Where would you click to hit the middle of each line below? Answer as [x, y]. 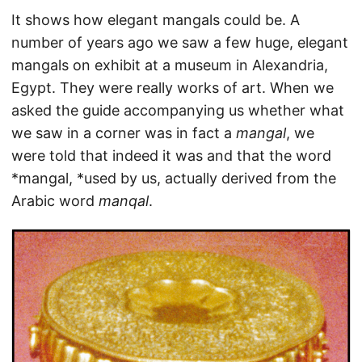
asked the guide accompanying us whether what [178, 111]
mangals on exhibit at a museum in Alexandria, [170, 65]
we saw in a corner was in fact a [124, 133]
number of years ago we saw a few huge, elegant [180, 43]
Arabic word [55, 201]
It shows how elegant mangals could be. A [156, 20]
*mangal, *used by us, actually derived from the [174, 179]
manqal [124, 201]
